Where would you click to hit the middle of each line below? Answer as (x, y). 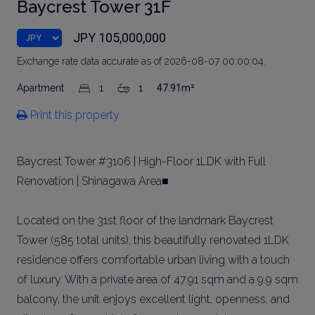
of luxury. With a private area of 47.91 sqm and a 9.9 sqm (157, 279)
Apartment (42, 88)
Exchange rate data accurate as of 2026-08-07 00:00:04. (141, 61)
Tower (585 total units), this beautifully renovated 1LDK (153, 240)
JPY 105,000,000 (120, 38)
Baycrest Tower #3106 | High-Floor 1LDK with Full (141, 161)
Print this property (73, 115)
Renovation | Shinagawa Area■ (93, 181)
